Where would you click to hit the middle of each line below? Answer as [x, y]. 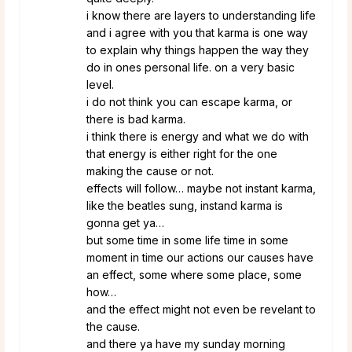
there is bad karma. [136, 119]
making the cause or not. [150, 170]
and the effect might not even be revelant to [201, 309]
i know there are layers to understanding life [201, 15]
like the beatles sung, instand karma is [185, 205]
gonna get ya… [125, 222]
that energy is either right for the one [182, 153]
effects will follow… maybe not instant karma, [201, 188]
